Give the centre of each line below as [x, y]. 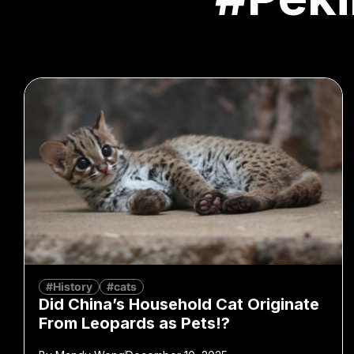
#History [69, 287]
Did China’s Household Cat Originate [179, 305]
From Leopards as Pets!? [134, 324]
